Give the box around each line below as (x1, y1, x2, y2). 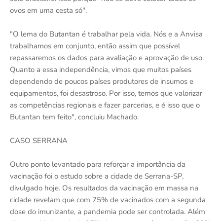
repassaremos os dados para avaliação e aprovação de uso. (10, 53, 204, 63)
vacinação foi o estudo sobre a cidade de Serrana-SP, (10, 171, 184, 181)
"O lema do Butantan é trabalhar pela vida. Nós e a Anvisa (10, 29, 203, 39)
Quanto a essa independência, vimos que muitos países (10, 65, 191, 74)
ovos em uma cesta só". (10, 5, 87, 15)
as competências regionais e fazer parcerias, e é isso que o (10, 100, 200, 110)
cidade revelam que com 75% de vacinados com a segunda (10, 195, 206, 205)
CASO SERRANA (10, 136, 68, 146)
